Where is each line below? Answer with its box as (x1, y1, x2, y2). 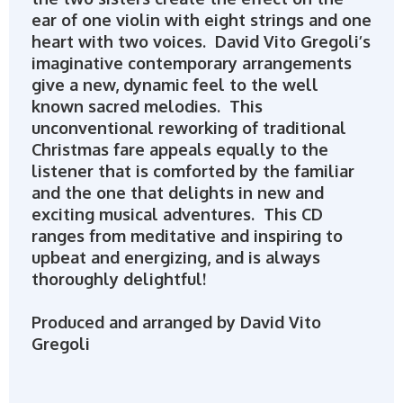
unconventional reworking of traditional (31, 118, 346, 139)
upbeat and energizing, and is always (31, 247, 320, 268)
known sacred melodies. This (31, 96, 263, 117)
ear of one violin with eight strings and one (31, 10, 372, 31)
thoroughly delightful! (31, 269, 206, 290)
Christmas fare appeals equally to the (31, 139, 328, 160)
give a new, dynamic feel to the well (31, 75, 318, 95)
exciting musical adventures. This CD (31, 204, 323, 225)
